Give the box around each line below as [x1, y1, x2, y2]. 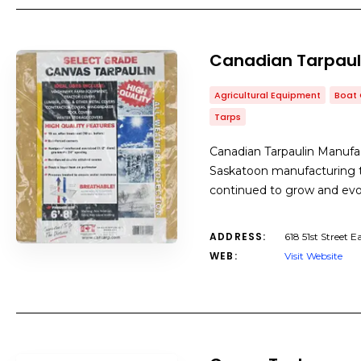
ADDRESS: [210, 230, 267, 243]
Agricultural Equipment [214, 89, 321, 102]
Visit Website [284, 250, 342, 262]
